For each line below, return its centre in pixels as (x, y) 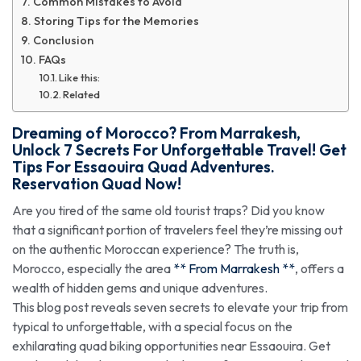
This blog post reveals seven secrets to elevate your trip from (180, 307)
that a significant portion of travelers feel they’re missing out (177, 230)
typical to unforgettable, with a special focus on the (152, 327)
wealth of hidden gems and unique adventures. (140, 288)
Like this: (80, 78)
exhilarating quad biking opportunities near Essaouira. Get (171, 346)
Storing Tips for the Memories (116, 21)
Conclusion (63, 41)
